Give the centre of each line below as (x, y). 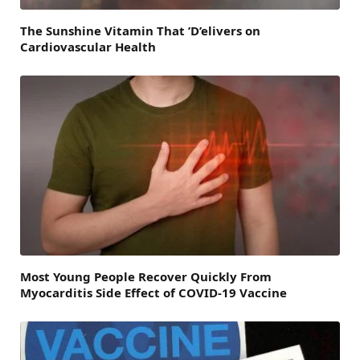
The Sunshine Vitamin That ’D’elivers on (140, 30)
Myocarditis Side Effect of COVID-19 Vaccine (153, 292)
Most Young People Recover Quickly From (146, 276)
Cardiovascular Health (88, 46)
